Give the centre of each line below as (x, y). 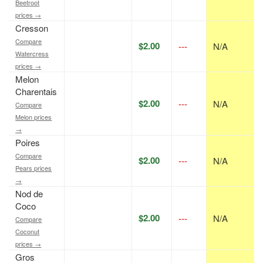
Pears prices (34, 168)
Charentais (36, 92)
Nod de (29, 194)
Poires (28, 143)
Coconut (28, 232)
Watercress (32, 54)
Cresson (32, 28)
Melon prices (34, 117)
